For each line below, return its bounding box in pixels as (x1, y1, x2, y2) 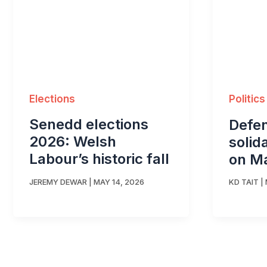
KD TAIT (229, 177, 259, 187)
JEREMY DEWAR (29, 176, 87, 187)
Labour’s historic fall (29, 150, 169, 168)
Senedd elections (29, 116, 148, 133)
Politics (229, 93, 265, 105)
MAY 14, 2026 (94, 176, 144, 187)
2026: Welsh (29, 133, 116, 151)
